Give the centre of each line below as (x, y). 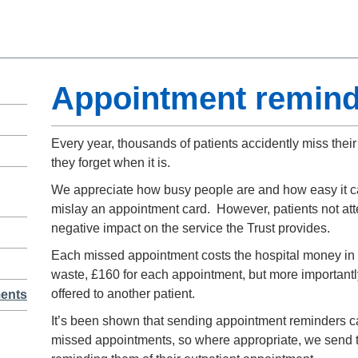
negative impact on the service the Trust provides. (191, 229)
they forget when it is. (111, 163)
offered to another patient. (123, 294)
